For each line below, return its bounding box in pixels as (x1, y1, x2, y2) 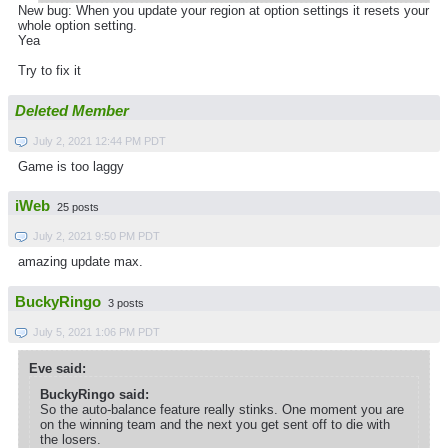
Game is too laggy (18, 158, 124, 174)
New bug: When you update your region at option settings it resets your (18, 3, 429, 19)
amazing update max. (18, 254, 143, 270)
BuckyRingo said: (40, 386, 149, 402)
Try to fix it (18, 63, 81, 79)
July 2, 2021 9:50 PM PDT (33, 230, 160, 243)
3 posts (108, 296, 144, 309)
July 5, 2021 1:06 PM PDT (33, 325, 160, 338)
